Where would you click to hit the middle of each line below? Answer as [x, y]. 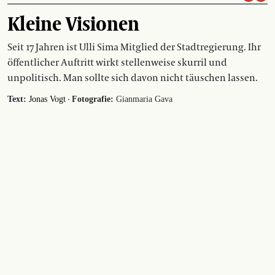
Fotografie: [93, 99]
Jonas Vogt [47, 99]
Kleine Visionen [73, 23]
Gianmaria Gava [143, 99]
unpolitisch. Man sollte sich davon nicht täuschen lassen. [133, 78]
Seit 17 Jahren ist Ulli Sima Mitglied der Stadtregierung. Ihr [134, 47]
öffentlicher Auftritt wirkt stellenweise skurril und [117, 62]
